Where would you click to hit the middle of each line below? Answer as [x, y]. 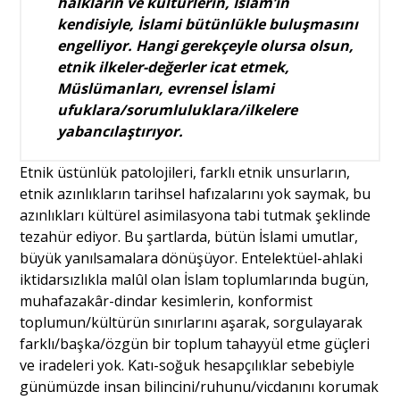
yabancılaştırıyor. [121, 132]
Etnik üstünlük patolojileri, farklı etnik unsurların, [185, 173]
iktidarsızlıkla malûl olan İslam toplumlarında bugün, [195, 280]
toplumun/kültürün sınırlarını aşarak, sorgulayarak [192, 323]
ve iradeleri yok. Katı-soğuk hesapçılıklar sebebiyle [187, 366]
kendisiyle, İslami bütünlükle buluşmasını [208, 25]
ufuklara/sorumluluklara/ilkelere [178, 110]
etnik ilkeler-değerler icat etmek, [174, 67]
